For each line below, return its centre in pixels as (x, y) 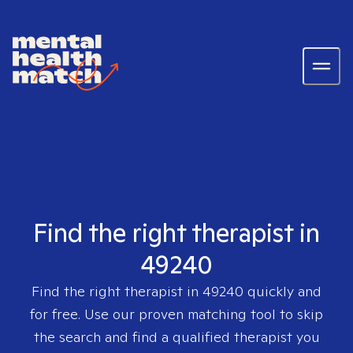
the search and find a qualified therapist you (176, 337)
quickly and (282, 291)
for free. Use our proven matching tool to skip (176, 314)
